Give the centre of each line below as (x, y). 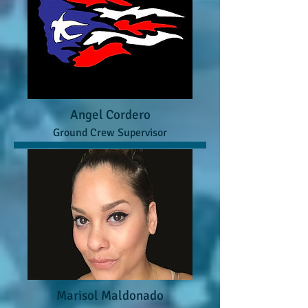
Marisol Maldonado (110, 296)
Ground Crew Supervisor (110, 132)
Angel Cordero (110, 115)
